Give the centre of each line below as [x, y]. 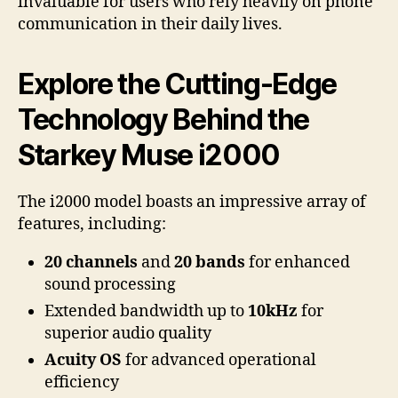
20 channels [91, 262]
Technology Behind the [164, 119]
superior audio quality [128, 333]
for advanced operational [219, 360]
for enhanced [298, 262]
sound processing [110, 284]
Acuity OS [83, 360]
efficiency [82, 382]
